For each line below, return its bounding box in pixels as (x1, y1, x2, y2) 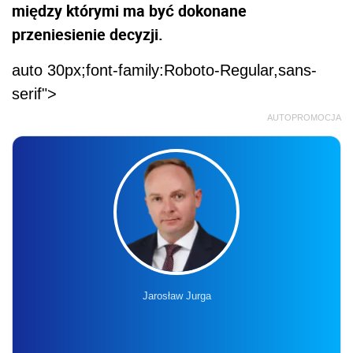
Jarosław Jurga (142, 289, 211, 302)
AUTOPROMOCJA (267, 112, 341, 122)
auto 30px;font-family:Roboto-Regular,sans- (12, 61, 317, 79)
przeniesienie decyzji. (12, 23, 163, 45)
